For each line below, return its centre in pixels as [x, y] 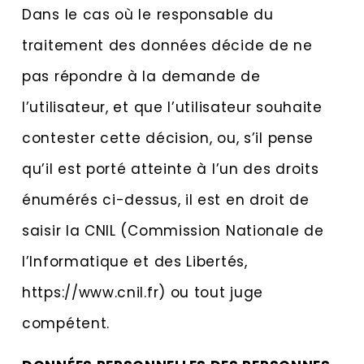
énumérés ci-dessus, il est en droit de [166, 199]
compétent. [66, 323]
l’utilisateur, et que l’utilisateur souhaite [172, 107]
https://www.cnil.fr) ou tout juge [143, 292]
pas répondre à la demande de [141, 76]
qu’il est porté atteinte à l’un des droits [171, 169]
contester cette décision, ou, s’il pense [168, 138]
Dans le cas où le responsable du [148, 14]
